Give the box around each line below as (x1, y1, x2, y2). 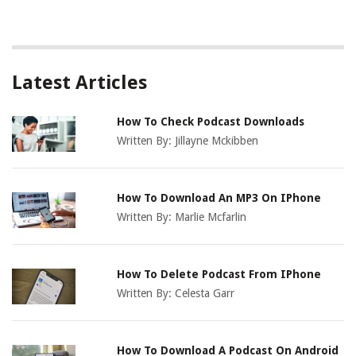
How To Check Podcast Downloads (117, 115, 305, 129)
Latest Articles (12, 72, 147, 95)
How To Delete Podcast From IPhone (117, 268, 322, 281)
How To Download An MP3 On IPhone (117, 192, 322, 205)
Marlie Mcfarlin (175, 211, 247, 224)
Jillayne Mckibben (175, 134, 259, 148)
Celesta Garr (175, 287, 235, 300)
